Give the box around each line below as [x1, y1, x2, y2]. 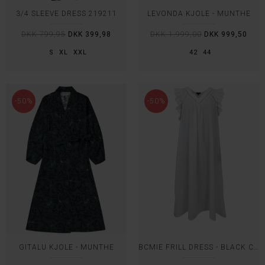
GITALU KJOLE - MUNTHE [18, 243, 114, 251]
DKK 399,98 [68, 30, 111, 38]
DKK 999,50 [204, 30, 247, 38]
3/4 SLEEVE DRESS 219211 [15, 9, 117, 18]
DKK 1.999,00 [150, 30, 202, 38]
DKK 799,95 [21, 30, 66, 38]
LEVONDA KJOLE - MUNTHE [147, 9, 251, 18]
